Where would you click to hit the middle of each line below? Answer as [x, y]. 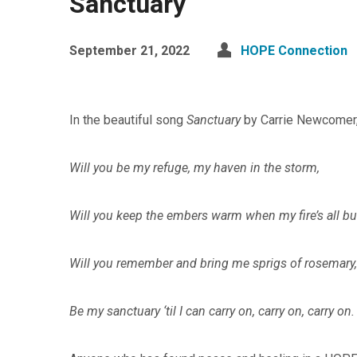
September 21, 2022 [129, 51]
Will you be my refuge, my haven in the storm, [194, 168]
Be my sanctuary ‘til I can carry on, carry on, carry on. [212, 311]
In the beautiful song [128, 120]
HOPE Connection [294, 51]
